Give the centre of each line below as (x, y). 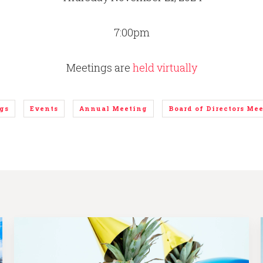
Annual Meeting (113, 108)
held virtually (165, 68)
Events (44, 108)
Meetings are (99, 68)
